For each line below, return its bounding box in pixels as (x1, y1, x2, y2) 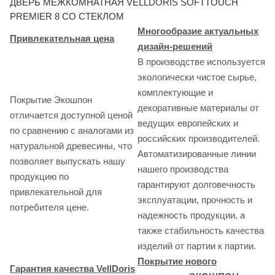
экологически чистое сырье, (137, 72, 257, 83)
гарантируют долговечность (137, 179, 255, 190)
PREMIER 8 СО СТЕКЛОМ (10, 11, 124, 22)
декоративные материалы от (137, 103, 259, 114)
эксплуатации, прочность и (137, 195, 252, 206)
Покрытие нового (137, 256, 217, 267)
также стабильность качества (137, 225, 264, 236)
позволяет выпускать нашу (10, 156, 125, 167)
